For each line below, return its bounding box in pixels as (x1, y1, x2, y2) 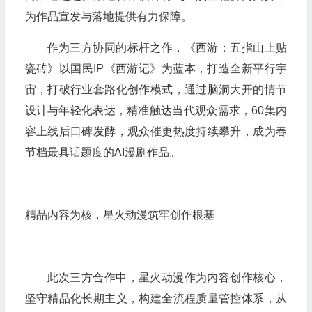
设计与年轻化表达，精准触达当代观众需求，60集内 (24, 104, 287, 116)
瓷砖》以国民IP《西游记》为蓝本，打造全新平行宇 (24, 63, 287, 75)
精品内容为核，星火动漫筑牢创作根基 (24, 209, 214, 221)
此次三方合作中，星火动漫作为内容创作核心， (47, 272, 287, 283)
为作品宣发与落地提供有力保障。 (24, 10, 192, 22)
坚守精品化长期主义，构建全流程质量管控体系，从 (24, 292, 287, 304)
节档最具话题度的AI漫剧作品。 (24, 146, 180, 158)
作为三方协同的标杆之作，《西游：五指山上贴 (47, 42, 287, 54)
